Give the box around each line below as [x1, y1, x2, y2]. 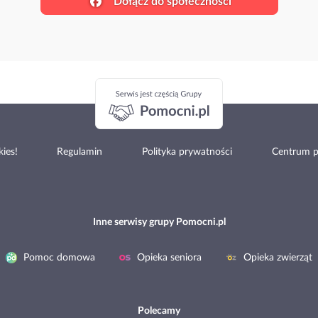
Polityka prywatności [141, 147, 232, 157]
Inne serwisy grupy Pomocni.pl [92, 217, 226, 227]
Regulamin [57, 147, 103, 157]
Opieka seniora [134, 253, 202, 263]
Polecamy [138, 306, 180, 316]
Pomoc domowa [21, 253, 95, 263]
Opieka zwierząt [241, 253, 312, 263]
